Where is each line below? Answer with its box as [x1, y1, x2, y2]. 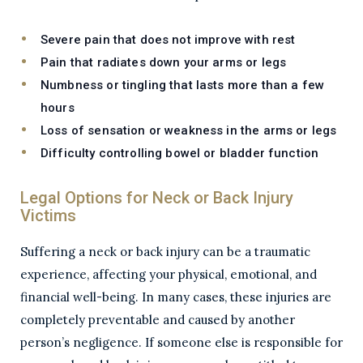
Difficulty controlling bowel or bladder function [41, 146, 319, 160]
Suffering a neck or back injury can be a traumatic [20, 244, 310, 259]
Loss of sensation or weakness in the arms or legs [41, 123, 337, 138]
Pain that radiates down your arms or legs [41, 55, 287, 70]
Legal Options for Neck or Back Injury [20, 188, 293, 207]
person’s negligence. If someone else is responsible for [20, 335, 343, 350]
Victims [20, 206, 76, 225]
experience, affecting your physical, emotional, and [20, 267, 317, 282]
